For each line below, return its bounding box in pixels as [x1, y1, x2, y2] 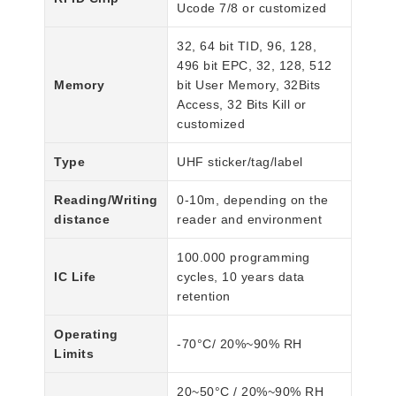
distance [54, 211, 110, 226]
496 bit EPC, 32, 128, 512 [177, 57, 332, 72]
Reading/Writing [54, 192, 158, 207]
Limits [54, 346, 94, 361]
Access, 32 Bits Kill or [177, 96, 307, 111]
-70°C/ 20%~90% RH [177, 336, 302, 351]
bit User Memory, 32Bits [177, 77, 321, 92]
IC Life [54, 269, 96, 284]
